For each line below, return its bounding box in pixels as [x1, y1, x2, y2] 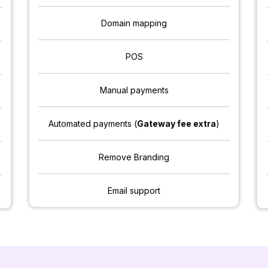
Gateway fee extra [137, 118, 216, 129]
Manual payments [99, 85, 169, 96]
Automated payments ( [48, 118, 137, 129]
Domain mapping [101, 18, 167, 29]
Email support [108, 185, 160, 196]
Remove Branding [99, 152, 169, 163]
